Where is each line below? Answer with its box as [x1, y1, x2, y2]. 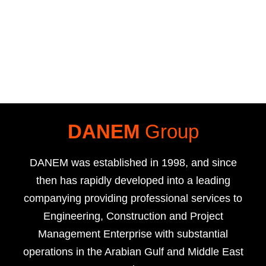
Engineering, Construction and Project [43, 210, 223, 223]
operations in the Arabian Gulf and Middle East [23, 246, 243, 258]
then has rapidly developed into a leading [36, 175, 230, 187]
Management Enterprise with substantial [38, 228, 228, 240]
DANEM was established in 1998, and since [29, 157, 237, 169]
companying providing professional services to [24, 192, 242, 205]
